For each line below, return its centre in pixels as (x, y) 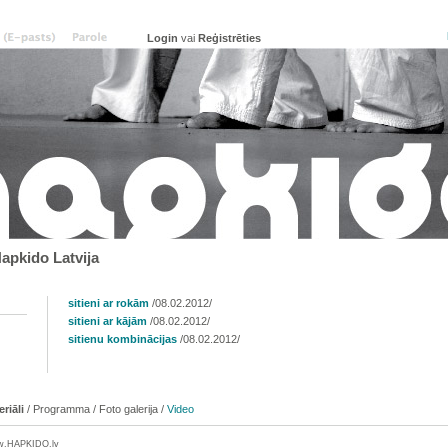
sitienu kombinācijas (122, 339)
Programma (61, 409)
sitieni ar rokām (108, 303)
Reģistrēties (229, 37)
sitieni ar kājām (107, 321)
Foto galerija (128, 409)
